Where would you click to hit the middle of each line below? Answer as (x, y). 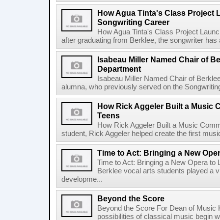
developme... (82, 179)
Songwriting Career (133, 22)
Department (119, 69)
